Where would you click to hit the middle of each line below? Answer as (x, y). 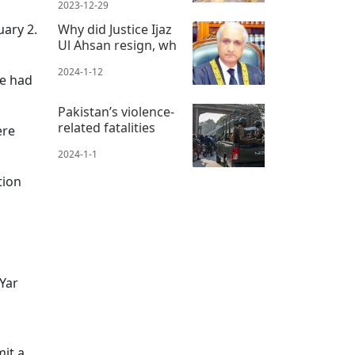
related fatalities (107, 128)
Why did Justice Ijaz (115, 30)
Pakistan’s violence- (116, 112)
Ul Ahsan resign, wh (117, 46)
